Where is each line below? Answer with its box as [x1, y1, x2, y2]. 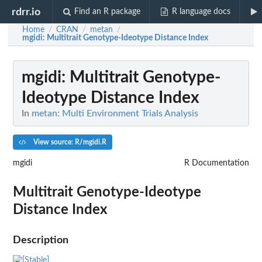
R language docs [171, 8, 230, 16]
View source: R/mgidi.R [31, 138, 106, 146]
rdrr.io [12, 6, 41, 17]
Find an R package [74, 8, 141, 16]
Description [13, 235, 68, 245]
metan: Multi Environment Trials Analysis [32, 109, 198, 118]
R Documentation [184, 158, 249, 167]
